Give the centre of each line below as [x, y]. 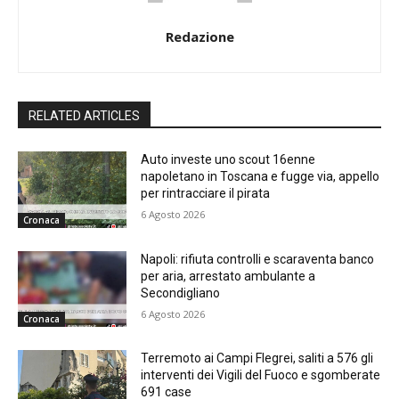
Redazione [199, 37]
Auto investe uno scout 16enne [228, 159]
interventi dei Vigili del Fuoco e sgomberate [261, 375]
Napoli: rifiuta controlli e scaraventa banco [258, 259]
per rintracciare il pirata [206, 193]
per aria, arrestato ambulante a [228, 276]
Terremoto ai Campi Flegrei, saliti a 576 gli [257, 358]
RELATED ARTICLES [84, 116]
